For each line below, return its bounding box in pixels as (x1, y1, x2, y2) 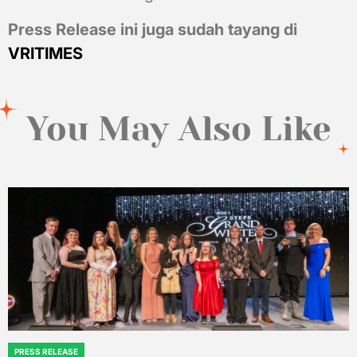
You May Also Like (25, 109, 331, 148)
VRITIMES (8, 43, 83, 63)
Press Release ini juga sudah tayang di (8, 19, 297, 39)
